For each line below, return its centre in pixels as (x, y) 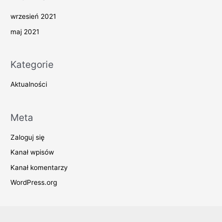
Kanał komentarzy (39, 167)
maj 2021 (25, 31)
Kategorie (32, 64)
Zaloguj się (28, 137)
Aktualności (29, 84)
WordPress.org (34, 183)
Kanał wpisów (32, 152)
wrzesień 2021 (33, 17)
